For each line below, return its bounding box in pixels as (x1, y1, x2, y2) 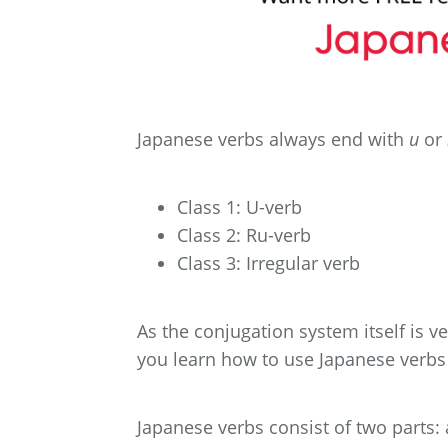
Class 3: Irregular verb (177, 251, 360, 276)
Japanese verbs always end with (137, 127, 409, 152)
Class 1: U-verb (177, 195, 302, 220)
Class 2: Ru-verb (177, 223, 311, 248)
